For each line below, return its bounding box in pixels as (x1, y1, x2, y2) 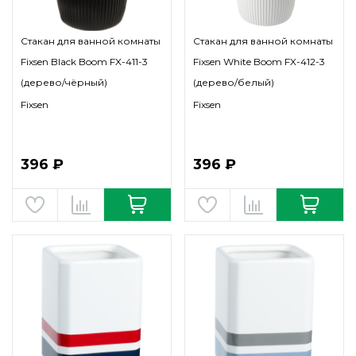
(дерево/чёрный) (21, 76, 107, 88)
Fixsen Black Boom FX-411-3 (21, 56, 148, 68)
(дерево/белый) (193, 76, 274, 88)
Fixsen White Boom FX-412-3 (193, 56, 325, 68)
